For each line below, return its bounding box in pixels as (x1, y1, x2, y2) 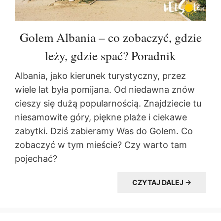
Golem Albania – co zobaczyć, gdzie (19, 29, 202, 46)
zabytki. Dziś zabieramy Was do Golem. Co (15, 126, 193, 137)
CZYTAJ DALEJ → (132, 178, 191, 187)
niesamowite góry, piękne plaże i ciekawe (15, 112, 187, 123)
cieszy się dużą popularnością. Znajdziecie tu (15, 98, 201, 109)
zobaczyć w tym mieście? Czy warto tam (15, 140, 187, 150)
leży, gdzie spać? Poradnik (45, 47, 176, 64)
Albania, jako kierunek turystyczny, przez (15, 71, 186, 81)
